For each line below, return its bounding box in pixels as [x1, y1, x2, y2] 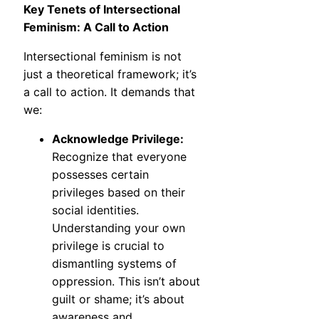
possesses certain [52, 167, 149, 182]
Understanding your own [52, 221, 185, 236]
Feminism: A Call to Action [23, 20, 169, 35]
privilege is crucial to [52, 239, 164, 253]
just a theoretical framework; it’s [23, 67, 197, 82]
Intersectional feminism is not [23, 49, 182, 64]
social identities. [52, 203, 139, 218]
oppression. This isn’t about [52, 274, 200, 289]
